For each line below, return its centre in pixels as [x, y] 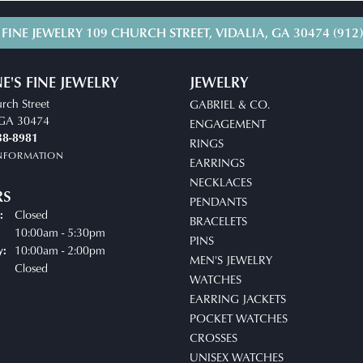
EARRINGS [217, 162]
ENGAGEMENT [228, 124]
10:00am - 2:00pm [60, 250]
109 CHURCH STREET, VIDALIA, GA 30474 [208, 32]
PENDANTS [218, 201]
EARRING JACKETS [238, 299]
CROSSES [214, 337]
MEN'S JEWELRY [231, 260]
